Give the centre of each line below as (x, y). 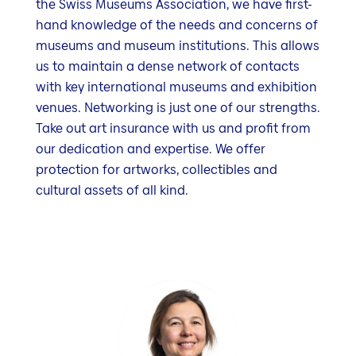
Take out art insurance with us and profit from (173, 129)
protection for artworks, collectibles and (157, 170)
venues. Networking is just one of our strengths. (178, 108)
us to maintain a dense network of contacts (168, 67)
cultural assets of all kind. (112, 191)
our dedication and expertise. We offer (151, 149)
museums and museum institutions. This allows (178, 46)
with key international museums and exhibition (176, 87)
